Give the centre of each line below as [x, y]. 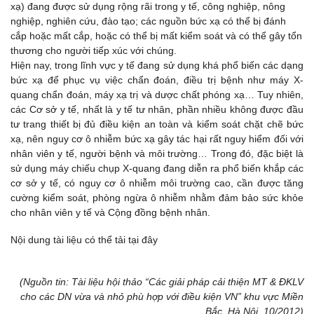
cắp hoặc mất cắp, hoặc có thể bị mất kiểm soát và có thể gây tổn [156, 36]
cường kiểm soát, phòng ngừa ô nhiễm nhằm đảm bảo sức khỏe [157, 198]
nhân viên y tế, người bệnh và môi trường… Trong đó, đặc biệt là [157, 153]
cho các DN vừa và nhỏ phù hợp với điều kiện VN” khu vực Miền [162, 297]
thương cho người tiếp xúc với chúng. [94, 50]
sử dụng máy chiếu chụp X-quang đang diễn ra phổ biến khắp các [157, 168]
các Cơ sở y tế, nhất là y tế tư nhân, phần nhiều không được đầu [157, 109]
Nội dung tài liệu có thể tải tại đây [84, 240]
